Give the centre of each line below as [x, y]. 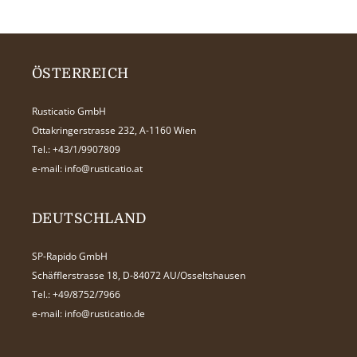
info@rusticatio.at [104, 168]
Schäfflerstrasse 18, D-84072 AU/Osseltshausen [139, 275]
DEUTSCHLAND [89, 218]
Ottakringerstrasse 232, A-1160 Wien [114, 130]
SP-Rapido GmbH [70, 256]
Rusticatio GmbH [69, 111]
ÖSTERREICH [80, 73]
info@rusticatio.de [105, 313]
